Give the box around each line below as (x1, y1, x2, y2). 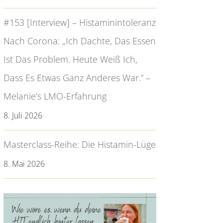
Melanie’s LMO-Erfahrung (3, 90, 107, 102)
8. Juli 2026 (3, 110, 42, 121)
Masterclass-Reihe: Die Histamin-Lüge (3, 138, 156, 150)
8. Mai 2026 (3, 158, 45, 169)
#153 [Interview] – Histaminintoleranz (3, 16, 156, 28)
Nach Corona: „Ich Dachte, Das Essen (3, 34, 156, 47)
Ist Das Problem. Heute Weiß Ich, (3, 53, 137, 65)
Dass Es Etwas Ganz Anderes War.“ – (3, 71, 150, 84)
